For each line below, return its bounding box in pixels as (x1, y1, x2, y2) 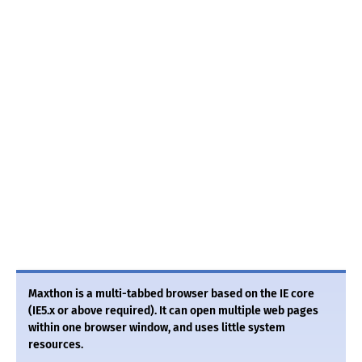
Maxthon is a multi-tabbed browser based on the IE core (28, 287, 314, 301)
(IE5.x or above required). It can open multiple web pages (28, 304, 318, 318)
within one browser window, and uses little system (28, 321, 285, 335)
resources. (28, 338, 83, 352)
